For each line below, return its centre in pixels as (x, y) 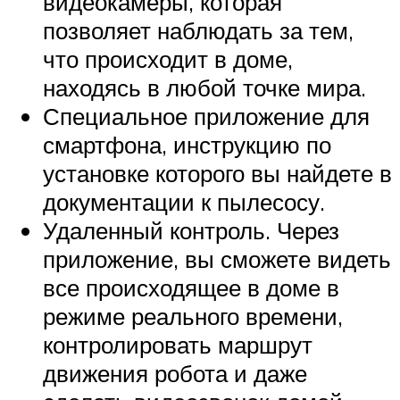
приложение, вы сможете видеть (217, 258)
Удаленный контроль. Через (191, 230)
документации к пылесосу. (184, 201)
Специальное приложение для (206, 116)
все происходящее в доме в (191, 287)
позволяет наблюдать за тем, (198, 30)
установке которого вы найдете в (217, 173)
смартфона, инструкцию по (187, 144)
